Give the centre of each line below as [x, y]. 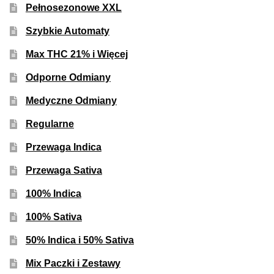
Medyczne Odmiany [71, 100]
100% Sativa [54, 217]
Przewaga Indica [63, 147]
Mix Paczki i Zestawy [73, 263]
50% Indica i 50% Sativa [80, 240]
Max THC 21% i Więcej [76, 54]
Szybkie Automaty [67, 31]
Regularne [50, 124]
